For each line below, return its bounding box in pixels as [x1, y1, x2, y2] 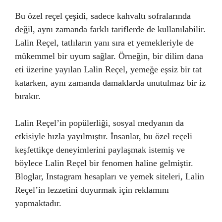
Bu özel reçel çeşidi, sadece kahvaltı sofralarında [15, 10, 191, 21]
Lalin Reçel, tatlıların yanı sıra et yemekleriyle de [15, 37, 194, 48]
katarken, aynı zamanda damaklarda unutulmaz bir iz [15, 77, 206, 88]
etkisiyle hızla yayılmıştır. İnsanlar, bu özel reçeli [15, 131, 192, 141]
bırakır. [15, 91, 41, 101]
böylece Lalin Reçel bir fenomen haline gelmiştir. [15, 158, 193, 168]
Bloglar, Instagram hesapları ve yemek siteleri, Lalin [15, 171, 204, 181]
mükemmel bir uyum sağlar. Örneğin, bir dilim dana [15, 51, 203, 61]
